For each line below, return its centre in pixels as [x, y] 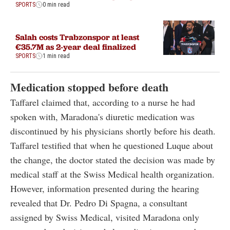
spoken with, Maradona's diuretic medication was [102, 116]
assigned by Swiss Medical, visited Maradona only [105, 217]
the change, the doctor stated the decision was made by [113, 159]
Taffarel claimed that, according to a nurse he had [103, 102]
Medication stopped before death [89, 87]
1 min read [56, 56]
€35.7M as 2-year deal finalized [76, 46]
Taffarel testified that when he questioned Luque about [112, 145]
